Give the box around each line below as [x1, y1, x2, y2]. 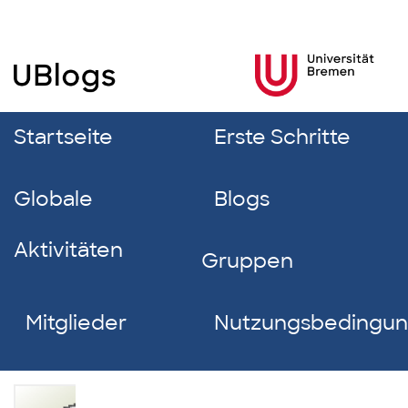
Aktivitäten [14, 237, 123, 263]
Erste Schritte [213, 124, 351, 150]
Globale [14, 186, 93, 212]
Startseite [14, 124, 113, 150]
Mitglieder [25, 310, 127, 336]
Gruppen [201, 248, 294, 274]
